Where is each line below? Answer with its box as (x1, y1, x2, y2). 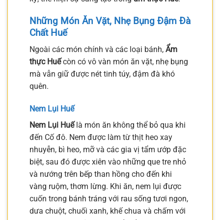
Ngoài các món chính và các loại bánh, (29, 45, 165, 55)
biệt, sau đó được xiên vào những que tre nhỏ (29, 157, 186, 166)
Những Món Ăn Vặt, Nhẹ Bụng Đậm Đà (29, 15, 191, 27)
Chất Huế (29, 27, 67, 38)
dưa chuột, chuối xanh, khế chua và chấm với (29, 206, 186, 216)
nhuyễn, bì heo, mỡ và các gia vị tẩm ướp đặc (29, 144, 186, 154)
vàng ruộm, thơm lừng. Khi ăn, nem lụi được (29, 181, 181, 191)
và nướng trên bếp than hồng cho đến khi (29, 169, 172, 179)
